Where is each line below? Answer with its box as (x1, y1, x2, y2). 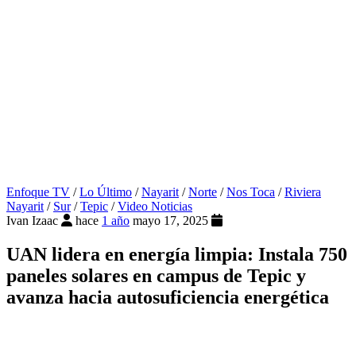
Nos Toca (226, 185, 275, 199)
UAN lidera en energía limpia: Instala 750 (6, 244, 347, 265)
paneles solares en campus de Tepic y (6, 265, 306, 287)
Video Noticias (118, 199, 192, 214)
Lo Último (79, 185, 132, 199)
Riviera (284, 185, 321, 199)
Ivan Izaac (6, 214, 58, 228)
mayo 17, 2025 (133, 214, 211, 228)
